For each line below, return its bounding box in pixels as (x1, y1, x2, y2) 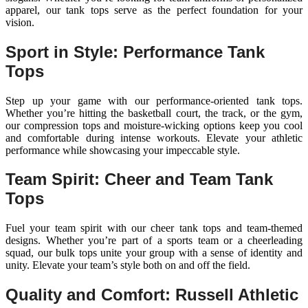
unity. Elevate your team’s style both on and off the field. (5, 259, 250, 272)
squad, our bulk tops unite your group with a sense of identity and (5, 247, 302, 259)
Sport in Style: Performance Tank (5, 42, 265, 61)
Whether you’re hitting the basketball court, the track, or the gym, (5, 107, 302, 119)
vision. (5, 16, 34, 28)
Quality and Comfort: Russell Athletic (5, 285, 298, 305)
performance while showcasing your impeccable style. (5, 144, 240, 156)
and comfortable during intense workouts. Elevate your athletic (5, 131, 302, 144)
